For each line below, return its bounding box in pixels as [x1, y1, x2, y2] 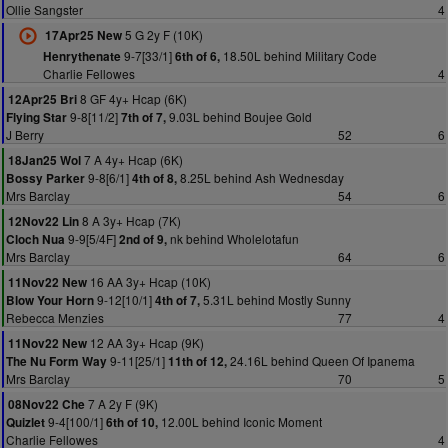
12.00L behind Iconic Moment [158, 413, 322, 430]
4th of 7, [155, 292, 200, 309]
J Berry [6, 126, 44, 143]
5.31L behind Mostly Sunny [200, 291, 351, 308]
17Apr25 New [44, 27, 122, 44]
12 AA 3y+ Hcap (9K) [87, 334, 204, 351]
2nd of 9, [119, 231, 167, 248]
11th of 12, [168, 353, 227, 370]
